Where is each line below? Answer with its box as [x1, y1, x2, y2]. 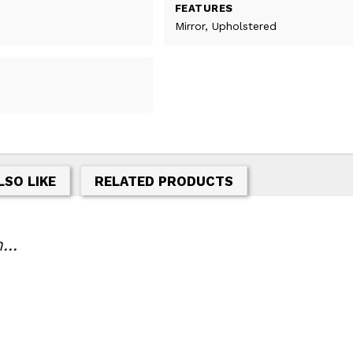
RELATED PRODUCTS [94, 173, 233, 189]
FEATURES [174, 2, 233, 14]
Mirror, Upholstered [174, 20, 277, 33]
